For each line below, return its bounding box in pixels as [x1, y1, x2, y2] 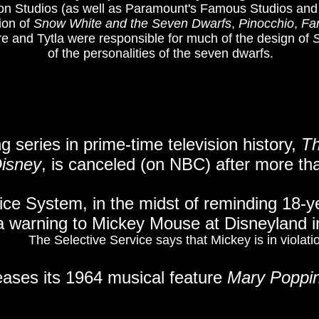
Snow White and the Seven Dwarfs [33, 16, 231, 31]
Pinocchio [239, 16, 294, 31]
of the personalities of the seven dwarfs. [47, 46, 273, 61]
